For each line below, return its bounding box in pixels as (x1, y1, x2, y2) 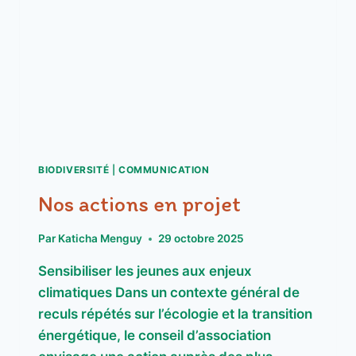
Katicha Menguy (58, 232, 143, 246)
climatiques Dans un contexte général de (38, 284, 300, 301)
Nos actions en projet (38, 189, 241, 217)
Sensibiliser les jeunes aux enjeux (38, 263, 252, 280)
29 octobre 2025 (158, 232, 245, 246)
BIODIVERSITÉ (38, 163, 110, 176)
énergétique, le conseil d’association (38, 327, 271, 344)
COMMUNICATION (118, 163, 210, 176)
